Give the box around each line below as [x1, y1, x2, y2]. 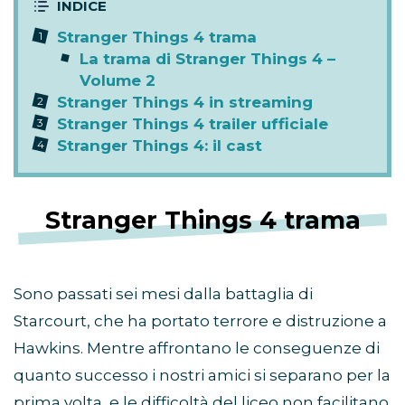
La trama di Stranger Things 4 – [80, 50, 335, 69]
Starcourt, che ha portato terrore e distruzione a [14, 312, 387, 331]
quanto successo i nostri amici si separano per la [14, 366, 391, 385]
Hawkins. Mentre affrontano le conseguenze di [14, 339, 380, 358]
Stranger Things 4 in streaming [57, 93, 313, 112]
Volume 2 [80, 71, 155, 90]
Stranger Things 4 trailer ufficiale [57, 115, 328, 134]
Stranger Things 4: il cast [57, 137, 262, 155]
